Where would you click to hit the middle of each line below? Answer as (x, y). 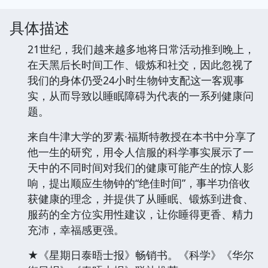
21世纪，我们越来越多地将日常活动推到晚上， (141, 49)
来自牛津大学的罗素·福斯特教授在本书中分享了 (142, 136)
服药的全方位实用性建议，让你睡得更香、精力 (141, 214)
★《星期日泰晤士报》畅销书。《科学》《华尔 (141, 255)
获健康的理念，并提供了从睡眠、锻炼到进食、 (141, 198)
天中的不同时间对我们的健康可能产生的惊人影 (141, 167)
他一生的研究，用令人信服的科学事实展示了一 (141, 152)
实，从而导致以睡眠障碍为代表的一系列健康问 (141, 95)
